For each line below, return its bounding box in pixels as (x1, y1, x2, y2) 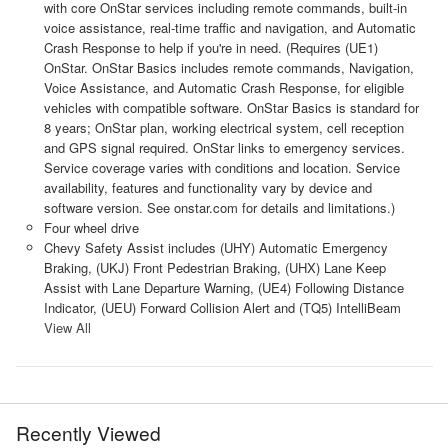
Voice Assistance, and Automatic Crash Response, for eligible (43, 77, 404, 97)
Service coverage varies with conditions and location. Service (43, 157, 400, 177)
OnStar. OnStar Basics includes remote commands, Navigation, (43, 57, 414, 77)
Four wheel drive (43, 217, 139, 237)
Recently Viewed (16, 418, 161, 446)
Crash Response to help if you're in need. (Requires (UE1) (43, 37, 378, 57)
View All (43, 317, 91, 337)
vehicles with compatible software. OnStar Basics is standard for (43, 97, 419, 117)
